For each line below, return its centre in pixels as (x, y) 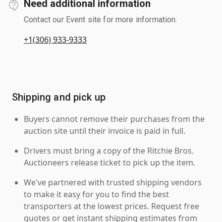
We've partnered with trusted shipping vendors (113, 182)
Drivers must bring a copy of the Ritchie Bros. (109, 150)
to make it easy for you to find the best (96, 194)
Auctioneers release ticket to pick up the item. (110, 162)
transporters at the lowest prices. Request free (111, 206)
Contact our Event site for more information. (101, 19)
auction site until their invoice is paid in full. (105, 131)
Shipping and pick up (59, 97)
